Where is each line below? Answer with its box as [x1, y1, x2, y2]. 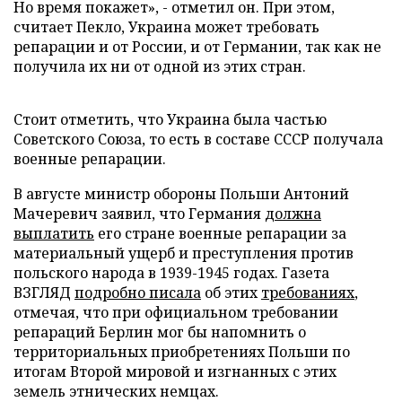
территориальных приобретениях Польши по [13, 342, 350, 362]
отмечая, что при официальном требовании [13, 302, 338, 322]
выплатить [13, 223, 94, 243]
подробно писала [74, 283, 201, 302]
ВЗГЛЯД [13, 283, 74, 302]
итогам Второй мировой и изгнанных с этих [13, 362, 336, 381]
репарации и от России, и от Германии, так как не [13, 37, 381, 57]
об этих [201, 283, 261, 302]
